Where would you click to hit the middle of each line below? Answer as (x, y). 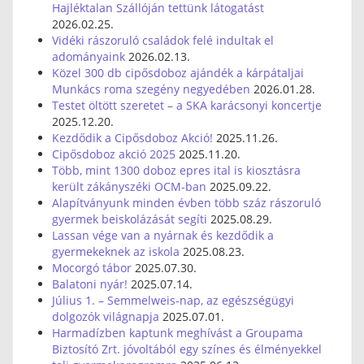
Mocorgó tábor (92, 268)
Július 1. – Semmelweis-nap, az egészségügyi (173, 300)
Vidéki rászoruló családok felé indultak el (163, 40)
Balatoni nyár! (90, 284)
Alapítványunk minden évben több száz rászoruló (186, 203)
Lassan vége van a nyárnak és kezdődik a (163, 235)
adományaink (89, 56)
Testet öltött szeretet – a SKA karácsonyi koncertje (187, 105)
